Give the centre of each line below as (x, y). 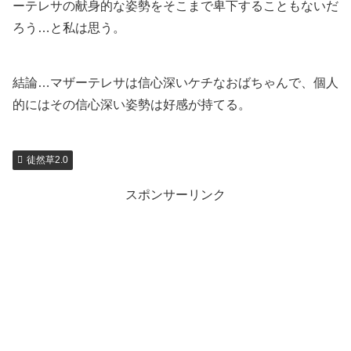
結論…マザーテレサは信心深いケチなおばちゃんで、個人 (175, 82)
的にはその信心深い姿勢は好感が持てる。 (132, 104)
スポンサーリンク (175, 195)
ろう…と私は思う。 (69, 27)
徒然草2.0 (47, 160)
